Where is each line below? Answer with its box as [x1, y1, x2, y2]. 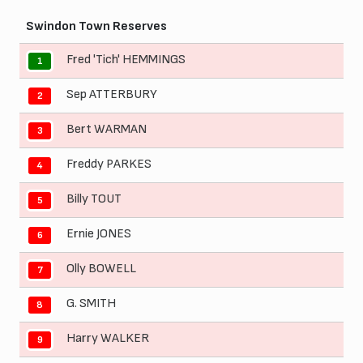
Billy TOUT [66, 191, 122, 207]
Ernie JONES [66, 226, 131, 242]
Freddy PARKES [66, 156, 152, 173]
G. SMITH [66, 296, 116, 312]
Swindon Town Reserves [26, 19, 167, 35]
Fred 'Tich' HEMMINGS [66, 52, 186, 68]
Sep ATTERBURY [66, 87, 157, 103]
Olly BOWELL [66, 261, 136, 277]
